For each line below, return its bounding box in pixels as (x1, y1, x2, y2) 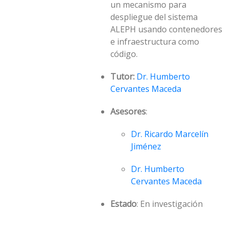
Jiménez (131, 141, 161, 152)
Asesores (110, 106, 146, 117)
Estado (110, 198, 137, 209)
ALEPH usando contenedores (110, 24, 222, 35)
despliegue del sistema (110, 11, 198, 23)
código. (110, 48, 138, 60)
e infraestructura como (110, 36, 199, 47)
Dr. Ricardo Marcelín (131, 128, 208, 140)
